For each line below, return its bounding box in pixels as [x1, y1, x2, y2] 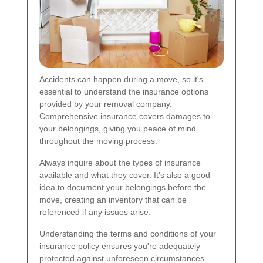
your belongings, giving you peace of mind [39, 124, 196, 134]
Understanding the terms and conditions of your [39, 229, 216, 239]
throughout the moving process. [39, 136, 157, 146]
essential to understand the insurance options [39, 87, 208, 97]
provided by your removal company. [39, 99, 172, 109]
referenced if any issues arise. [39, 207, 151, 217]
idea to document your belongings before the [39, 183, 206, 193]
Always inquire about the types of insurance [39, 158, 201, 168]
